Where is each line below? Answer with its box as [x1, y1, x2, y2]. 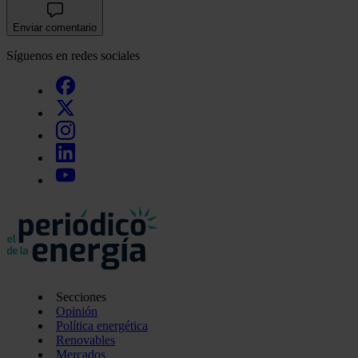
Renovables [56, 332, 115, 347]
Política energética [56, 318, 148, 332]
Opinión [56, 304, 97, 318]
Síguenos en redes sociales [6, 48, 140, 62]
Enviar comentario [13, 21, 97, 34]
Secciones [56, 289, 106, 304]
